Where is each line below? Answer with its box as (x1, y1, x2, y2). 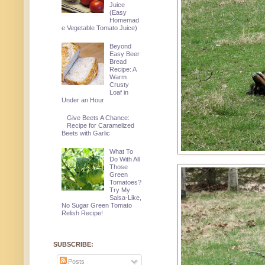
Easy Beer (109, 50, 140, 57)
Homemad (109, 17, 140, 24)
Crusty (109, 80, 130, 88)
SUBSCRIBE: (53, 240, 93, 248)
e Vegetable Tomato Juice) (61, 24, 137, 32)
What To (109, 147, 134, 155)
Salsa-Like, (109, 193, 142, 201)
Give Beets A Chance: (67, 114, 130, 122)
